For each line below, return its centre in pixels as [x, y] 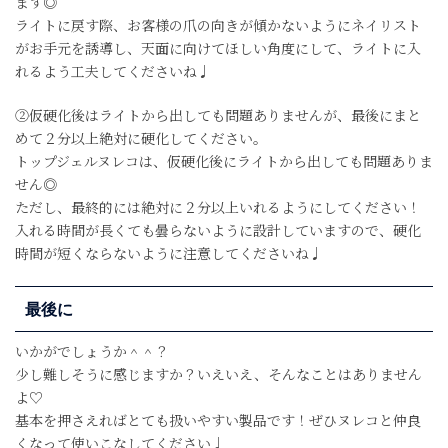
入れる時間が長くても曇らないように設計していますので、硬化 [218, 229]
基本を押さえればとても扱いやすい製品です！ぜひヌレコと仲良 [218, 419]
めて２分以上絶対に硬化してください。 [141, 137]
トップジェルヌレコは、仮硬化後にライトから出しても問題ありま [224, 160]
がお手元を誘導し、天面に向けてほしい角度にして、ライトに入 [218, 47]
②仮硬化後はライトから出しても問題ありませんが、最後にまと [218, 114]
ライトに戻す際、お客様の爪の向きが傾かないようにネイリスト [218, 24]
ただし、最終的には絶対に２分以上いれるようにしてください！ [218, 206]
